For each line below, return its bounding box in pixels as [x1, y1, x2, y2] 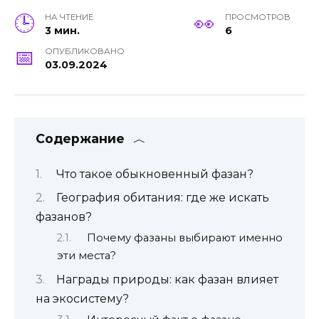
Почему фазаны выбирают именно [86, 231, 283, 245]
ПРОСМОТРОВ [225, 12, 291, 23]
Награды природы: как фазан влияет [56, 272, 278, 286]
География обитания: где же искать [56, 190, 269, 204]
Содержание [36, 131, 125, 147]
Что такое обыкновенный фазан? [56, 167, 253, 181]
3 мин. [45, 24, 80, 38]
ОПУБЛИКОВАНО [45, 46, 125, 57]
